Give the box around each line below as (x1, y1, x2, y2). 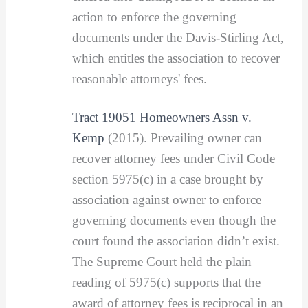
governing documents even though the (71, 212, 276, 228)
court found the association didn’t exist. (71, 233, 280, 248)
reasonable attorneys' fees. (71, 71, 207, 87)
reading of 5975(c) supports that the (71, 274, 261, 289)
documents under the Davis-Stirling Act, (71, 30, 284, 45)
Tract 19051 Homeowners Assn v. (71, 109, 252, 124)
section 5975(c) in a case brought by (71, 171, 263, 186)
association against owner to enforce (71, 192, 261, 207)
